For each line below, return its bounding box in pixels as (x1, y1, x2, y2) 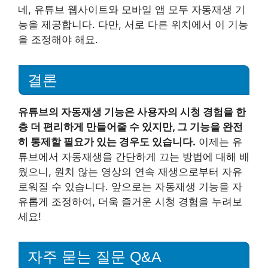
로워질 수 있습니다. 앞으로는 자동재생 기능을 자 (18, 180, 242, 193)
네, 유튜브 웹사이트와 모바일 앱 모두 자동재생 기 (18, 3, 245, 16)
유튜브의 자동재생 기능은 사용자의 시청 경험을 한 (18, 105, 246, 118)
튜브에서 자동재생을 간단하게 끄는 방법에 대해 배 (18, 150, 249, 163)
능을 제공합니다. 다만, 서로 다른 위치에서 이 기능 (18, 18, 248, 31)
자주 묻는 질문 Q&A (28, 248, 162, 266)
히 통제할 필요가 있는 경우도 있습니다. (18, 135, 196, 148)
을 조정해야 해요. (18, 33, 98, 45)
